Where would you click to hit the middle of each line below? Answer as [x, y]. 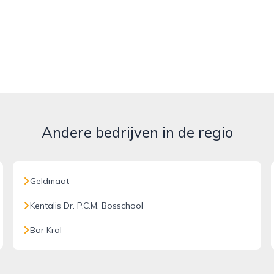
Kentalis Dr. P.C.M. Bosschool [87, 206]
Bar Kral [46, 230]
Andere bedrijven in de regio [137, 132]
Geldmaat [50, 181]
